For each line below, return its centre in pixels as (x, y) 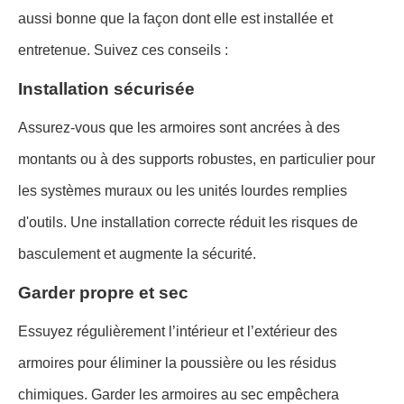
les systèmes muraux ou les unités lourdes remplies (183, 190)
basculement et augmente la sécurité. (137, 253)
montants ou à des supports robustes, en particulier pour (197, 159)
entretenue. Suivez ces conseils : (123, 50)
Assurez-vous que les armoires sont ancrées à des (179, 127)
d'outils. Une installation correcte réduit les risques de (188, 222)
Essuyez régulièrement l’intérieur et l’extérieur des (178, 331)
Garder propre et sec (103, 292)
